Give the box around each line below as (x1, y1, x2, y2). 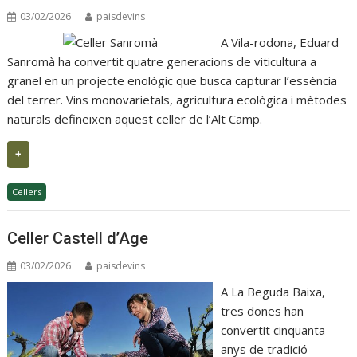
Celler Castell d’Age (7, 228, 149, 248)
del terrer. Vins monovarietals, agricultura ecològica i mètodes (7, 92, 347, 108)
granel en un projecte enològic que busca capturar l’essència (7, 73, 338, 89)
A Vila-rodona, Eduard (220, 34, 339, 51)
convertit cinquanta (220, 321, 325, 338)
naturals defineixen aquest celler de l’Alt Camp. (7, 111, 263, 127)
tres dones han (220, 302, 304, 319)
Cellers (12, 186, 42, 198)
